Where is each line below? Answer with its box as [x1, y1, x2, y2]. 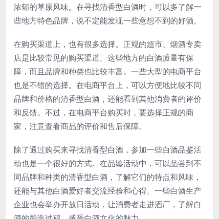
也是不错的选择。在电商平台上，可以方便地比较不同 [14, 80, 201, 91]
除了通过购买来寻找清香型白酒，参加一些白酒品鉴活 [14, 144, 201, 155]
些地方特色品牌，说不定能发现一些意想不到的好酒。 [14, 15, 201, 26]
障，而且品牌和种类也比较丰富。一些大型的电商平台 [14, 66, 201, 77]
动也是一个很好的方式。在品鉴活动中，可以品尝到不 [14, 158, 201, 169]
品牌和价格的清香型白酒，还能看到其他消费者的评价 [14, 93, 201, 105]
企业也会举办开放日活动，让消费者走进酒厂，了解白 [14, 199, 201, 210]
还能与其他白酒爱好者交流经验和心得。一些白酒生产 [14, 185, 201, 197]
